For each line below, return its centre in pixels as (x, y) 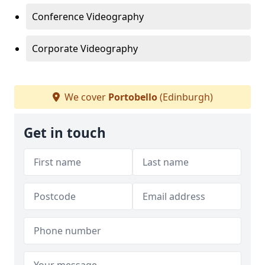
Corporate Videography (85, 49)
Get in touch (65, 133)
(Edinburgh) (185, 97)
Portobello (132, 97)
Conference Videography (88, 17)
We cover (85, 97)
